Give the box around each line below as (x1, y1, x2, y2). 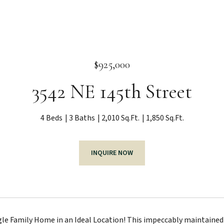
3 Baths (68, 112, 95, 123)
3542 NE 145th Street (32, 79, 192, 103)
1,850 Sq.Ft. (145, 112, 184, 123)
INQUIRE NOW (91, 148, 133, 158)
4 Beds (40, 112, 62, 123)
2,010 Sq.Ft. (101, 112, 139, 123)
